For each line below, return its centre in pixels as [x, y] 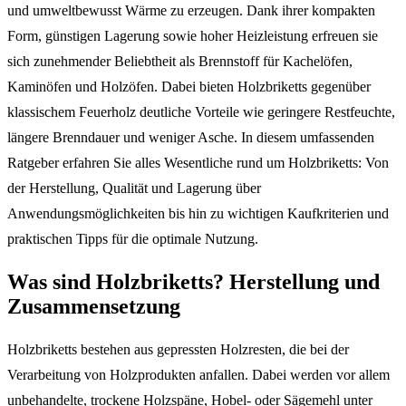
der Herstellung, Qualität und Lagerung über [134, 188]
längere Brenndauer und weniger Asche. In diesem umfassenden [191, 137]
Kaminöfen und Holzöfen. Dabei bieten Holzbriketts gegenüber [189, 86]
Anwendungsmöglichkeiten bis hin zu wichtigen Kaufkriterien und [198, 213]
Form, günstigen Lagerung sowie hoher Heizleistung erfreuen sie [193, 35]
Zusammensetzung [94, 306]
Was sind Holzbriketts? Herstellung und [193, 281]
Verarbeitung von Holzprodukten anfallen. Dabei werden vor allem [198, 374]
